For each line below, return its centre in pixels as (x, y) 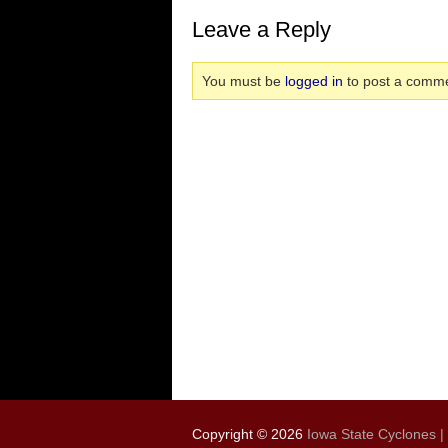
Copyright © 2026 (249, 434)
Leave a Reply (261, 29)
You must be (243, 81)
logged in (314, 81)
